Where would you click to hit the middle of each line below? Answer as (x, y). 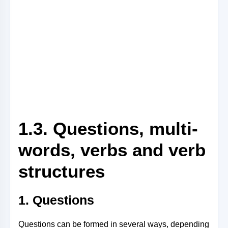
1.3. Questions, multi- (108, 129)
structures (62, 171)
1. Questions (56, 200)
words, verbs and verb (112, 150)
